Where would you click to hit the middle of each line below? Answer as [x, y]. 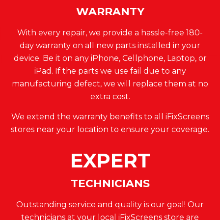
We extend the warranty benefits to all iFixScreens [110, 116]
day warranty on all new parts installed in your [110, 45]
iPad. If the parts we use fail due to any [110, 71]
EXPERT [110, 160]
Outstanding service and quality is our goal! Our [110, 204]
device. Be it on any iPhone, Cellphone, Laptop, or [110, 58]
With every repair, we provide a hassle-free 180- [110, 32]
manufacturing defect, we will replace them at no [110, 83]
